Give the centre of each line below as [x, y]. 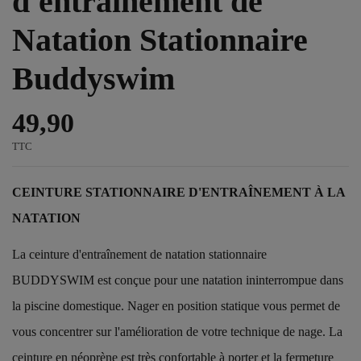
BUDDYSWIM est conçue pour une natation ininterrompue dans [178, 280]
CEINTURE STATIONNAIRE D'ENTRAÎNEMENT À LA [178, 193]
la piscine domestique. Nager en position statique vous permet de [176, 305]
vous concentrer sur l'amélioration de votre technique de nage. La [177, 331]
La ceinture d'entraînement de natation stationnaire [139, 254]
